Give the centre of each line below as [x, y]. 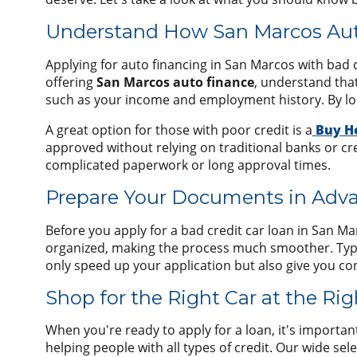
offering [71, 82]
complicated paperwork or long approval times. [188, 165]
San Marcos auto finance [175, 82]
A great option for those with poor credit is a [179, 129]
